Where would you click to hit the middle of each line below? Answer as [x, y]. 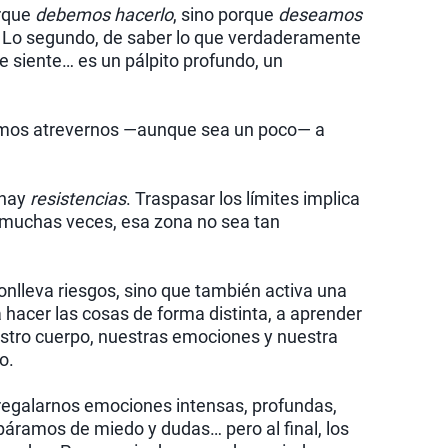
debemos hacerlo [104, 15]
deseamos [320, 15]
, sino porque [225, 15]
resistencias [78, 199]
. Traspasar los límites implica [243, 199]
